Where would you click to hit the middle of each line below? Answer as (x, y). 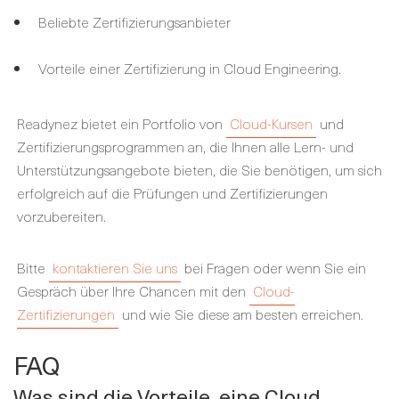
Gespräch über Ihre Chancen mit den (133, 290)
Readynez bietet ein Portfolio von (122, 122)
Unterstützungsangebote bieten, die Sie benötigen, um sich (199, 169)
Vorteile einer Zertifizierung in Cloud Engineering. (190, 67)
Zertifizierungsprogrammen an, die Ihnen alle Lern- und (185, 146)
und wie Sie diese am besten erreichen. (241, 313)
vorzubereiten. (61, 215)
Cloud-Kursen (271, 122)
